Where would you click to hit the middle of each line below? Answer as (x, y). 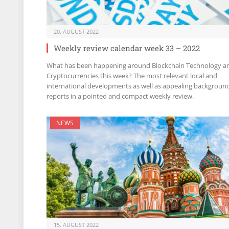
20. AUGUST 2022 (76, 31)
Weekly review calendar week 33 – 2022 (127, 48)
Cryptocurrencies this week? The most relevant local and (132, 75)
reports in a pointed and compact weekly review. (120, 96)
